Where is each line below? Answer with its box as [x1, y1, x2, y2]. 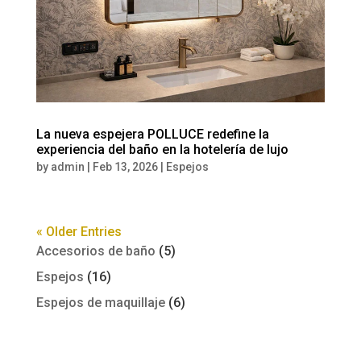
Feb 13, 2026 [92, 160, 158, 173]
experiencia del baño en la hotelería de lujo [35, 141, 288, 157]
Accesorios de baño [35, 243, 156, 259]
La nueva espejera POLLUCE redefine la [35, 126, 269, 142]
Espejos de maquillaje [35, 294, 165, 310]
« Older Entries [35, 223, 122, 239]
